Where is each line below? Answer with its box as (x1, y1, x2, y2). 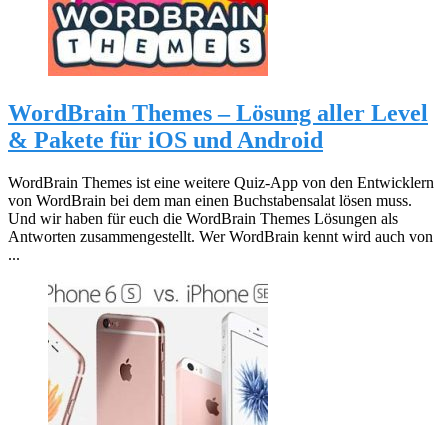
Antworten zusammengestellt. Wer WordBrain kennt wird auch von (8, 228, 433, 246)
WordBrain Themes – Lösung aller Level (8, 100, 428, 127)
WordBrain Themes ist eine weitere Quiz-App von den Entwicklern (8, 174, 434, 192)
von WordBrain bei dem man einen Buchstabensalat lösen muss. (8, 192, 412, 210)
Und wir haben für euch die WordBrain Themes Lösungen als (8, 210, 398, 228)
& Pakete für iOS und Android (8, 127, 323, 154)
